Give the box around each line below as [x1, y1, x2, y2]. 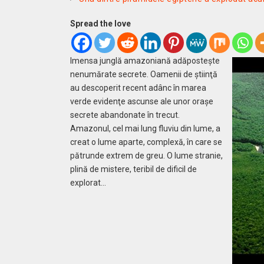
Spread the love [70, 19, 131, 28]
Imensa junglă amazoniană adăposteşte [70, 56, 220, 65]
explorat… [70, 178, 107, 187]
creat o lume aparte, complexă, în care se [70, 137, 223, 147]
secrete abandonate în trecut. [70, 110, 180, 120]
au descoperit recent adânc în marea [70, 83, 207, 93]
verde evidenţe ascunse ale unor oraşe [70, 97, 214, 106]
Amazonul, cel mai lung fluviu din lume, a [70, 124, 221, 133]
